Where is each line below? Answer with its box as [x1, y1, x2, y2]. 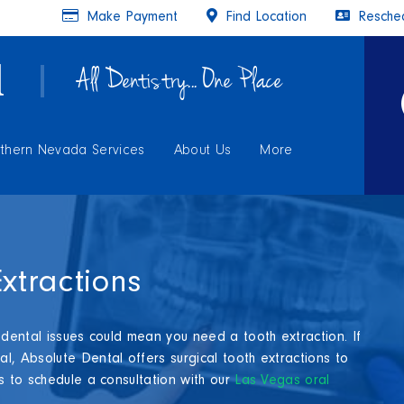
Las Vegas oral [234, 374, 330, 389]
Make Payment [82, 11, 178, 25]
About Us [173, 144, 232, 159]
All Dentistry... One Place [77, 60, 283, 102]
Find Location [221, 11, 307, 25]
